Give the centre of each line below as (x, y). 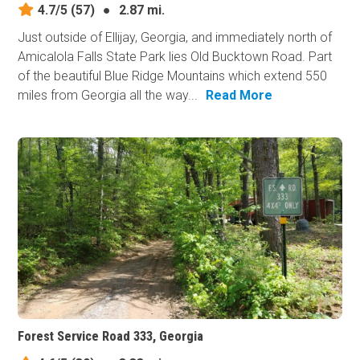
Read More (239, 95)
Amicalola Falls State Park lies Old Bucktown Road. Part (175, 56)
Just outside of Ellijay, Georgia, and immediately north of (175, 37)
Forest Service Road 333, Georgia (111, 337)
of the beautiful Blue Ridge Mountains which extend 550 (173, 76)
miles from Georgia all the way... (108, 95)
